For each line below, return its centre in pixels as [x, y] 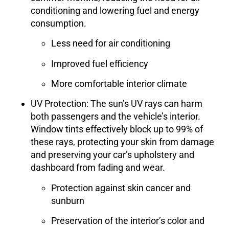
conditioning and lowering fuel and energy [115, 10]
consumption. [59, 23]
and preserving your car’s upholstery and [112, 155]
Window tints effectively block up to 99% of [117, 129]
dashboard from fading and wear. [98, 168]
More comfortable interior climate [119, 83]
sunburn [68, 200]
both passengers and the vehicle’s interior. [116, 117]
